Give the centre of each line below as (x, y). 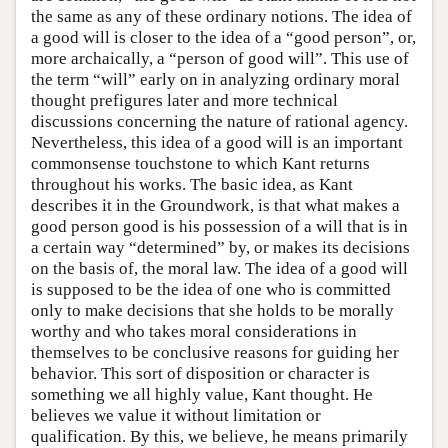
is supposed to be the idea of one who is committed (211, 289)
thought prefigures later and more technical (184, 100)
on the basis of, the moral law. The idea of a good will (219, 268)
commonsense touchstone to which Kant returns (200, 163)
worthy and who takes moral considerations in (194, 331)
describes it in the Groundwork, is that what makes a (215, 205)
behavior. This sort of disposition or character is (200, 373)
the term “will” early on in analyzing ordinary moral (215, 79)
